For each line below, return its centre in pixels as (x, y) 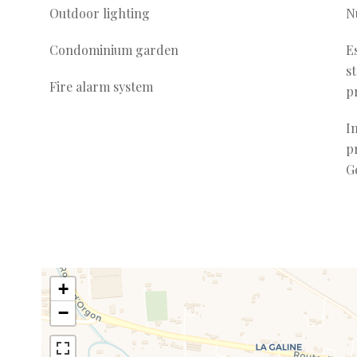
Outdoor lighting (100, 13)
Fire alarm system (101, 86)
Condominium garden (114, 50)
